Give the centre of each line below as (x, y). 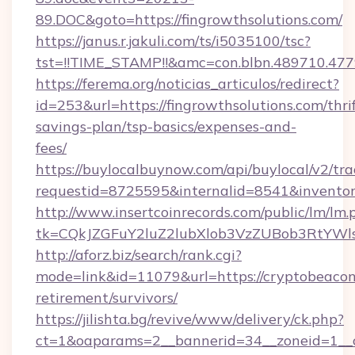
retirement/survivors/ (107, 298)
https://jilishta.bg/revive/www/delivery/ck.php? (190, 319)
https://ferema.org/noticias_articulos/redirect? (187, 84)
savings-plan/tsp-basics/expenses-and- (166, 126)
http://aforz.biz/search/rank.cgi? (139, 255)
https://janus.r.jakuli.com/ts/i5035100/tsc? (173, 41)
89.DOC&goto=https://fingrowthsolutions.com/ (189, 19)
